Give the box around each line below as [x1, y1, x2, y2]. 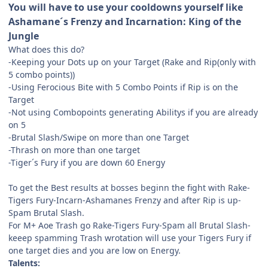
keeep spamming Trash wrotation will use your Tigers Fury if [8, 232, 251, 243]
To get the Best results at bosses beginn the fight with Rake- [8, 181, 250, 193]
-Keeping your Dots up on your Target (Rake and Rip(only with [8, 56, 256, 68]
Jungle [8, 29, 39, 42]
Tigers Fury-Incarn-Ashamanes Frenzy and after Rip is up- [8, 194, 241, 206]
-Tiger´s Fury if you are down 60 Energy [8, 156, 165, 168]
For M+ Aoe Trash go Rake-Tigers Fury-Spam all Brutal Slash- [8, 219, 251, 231]
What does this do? [8, 43, 84, 55]
